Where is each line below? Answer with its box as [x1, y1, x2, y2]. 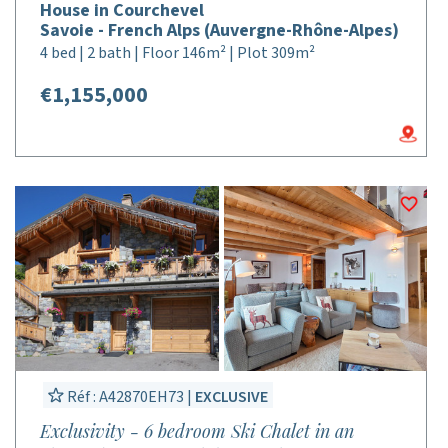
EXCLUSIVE [195, 386, 268, 408]
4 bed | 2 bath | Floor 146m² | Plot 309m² [40, 42, 315, 64]
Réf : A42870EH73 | [64, 386, 195, 408]
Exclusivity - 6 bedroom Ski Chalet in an [40, 419, 354, 443]
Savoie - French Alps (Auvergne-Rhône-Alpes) [40, 18, 399, 43]
